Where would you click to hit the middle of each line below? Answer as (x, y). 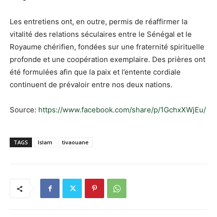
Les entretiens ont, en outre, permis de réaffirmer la (99, 22)
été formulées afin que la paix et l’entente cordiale (95, 72)
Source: (24, 110)
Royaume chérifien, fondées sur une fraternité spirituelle (107, 47)
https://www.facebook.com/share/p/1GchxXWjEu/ (122, 110)
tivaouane (75, 142)
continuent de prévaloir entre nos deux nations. (91, 85)
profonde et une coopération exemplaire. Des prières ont (108, 60)
